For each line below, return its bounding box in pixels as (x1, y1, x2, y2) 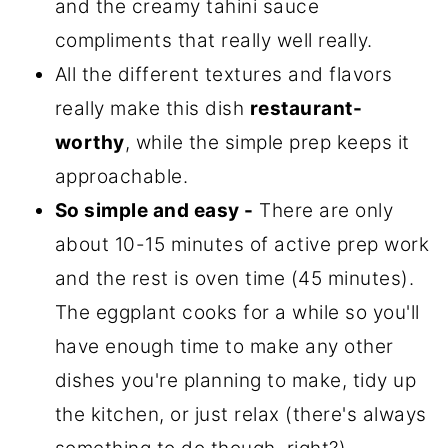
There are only (253, 199, 394, 223)
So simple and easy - (54, 199, 254, 223)
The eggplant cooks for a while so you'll (54, 301, 420, 325)
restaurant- (249, 97, 363, 121)
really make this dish (54, 97, 250, 121)
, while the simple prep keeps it (124, 131, 410, 155)
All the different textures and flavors (54, 63, 393, 87)
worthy (54, 131, 125, 155)
